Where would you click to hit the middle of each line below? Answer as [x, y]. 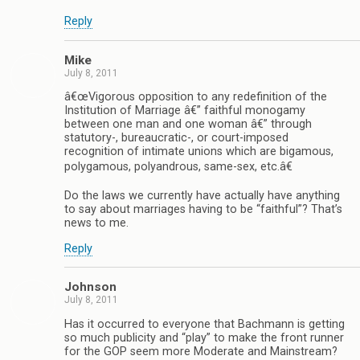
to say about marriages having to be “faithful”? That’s [203, 210]
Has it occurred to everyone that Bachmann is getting [205, 324]
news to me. [96, 223]
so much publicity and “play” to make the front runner [204, 337]
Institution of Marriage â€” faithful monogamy [185, 111]
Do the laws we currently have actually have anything [202, 196]
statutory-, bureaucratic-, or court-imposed [176, 138]
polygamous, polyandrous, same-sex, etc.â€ [178, 167]
